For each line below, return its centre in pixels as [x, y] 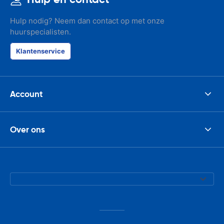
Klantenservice [40, 51]
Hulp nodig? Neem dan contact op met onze [87, 21]
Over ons [27, 129]
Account [26, 94]
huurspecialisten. [40, 32]
